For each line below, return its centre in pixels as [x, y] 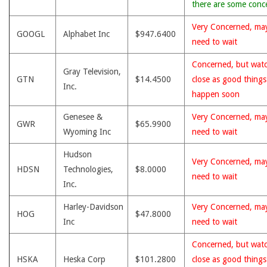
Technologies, [88, 169]
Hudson [77, 154]
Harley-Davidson [93, 207]
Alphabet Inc [86, 34]
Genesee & [83, 117]
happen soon [216, 94]
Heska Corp [84, 259]
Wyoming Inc [87, 132]
